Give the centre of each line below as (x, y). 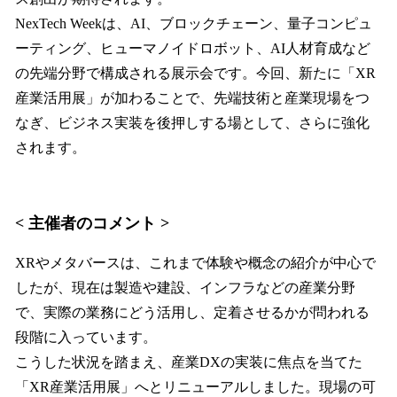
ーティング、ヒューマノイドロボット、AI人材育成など (193, 48)
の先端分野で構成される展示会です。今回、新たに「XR (195, 73)
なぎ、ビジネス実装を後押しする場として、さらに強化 (192, 122)
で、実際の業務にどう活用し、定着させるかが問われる (192, 313)
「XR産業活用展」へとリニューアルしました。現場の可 (195, 387)
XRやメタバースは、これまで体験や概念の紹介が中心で (195, 263)
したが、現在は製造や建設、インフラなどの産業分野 (185, 288)
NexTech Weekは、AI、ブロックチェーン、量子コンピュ (194, 23)
